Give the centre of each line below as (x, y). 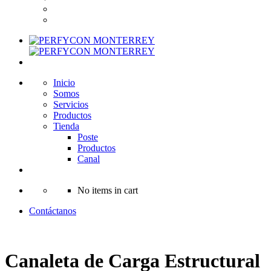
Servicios (71, 104)
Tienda (66, 126)
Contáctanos (53, 211)
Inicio (64, 83)
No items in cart (108, 190)
